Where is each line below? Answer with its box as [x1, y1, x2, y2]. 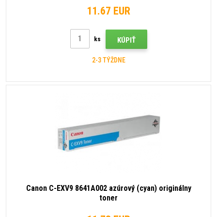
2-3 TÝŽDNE [92, 56, 125, 64]
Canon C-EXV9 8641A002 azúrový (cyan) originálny [26, 183, 191, 193]
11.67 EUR [87, 4, 130, 17]
